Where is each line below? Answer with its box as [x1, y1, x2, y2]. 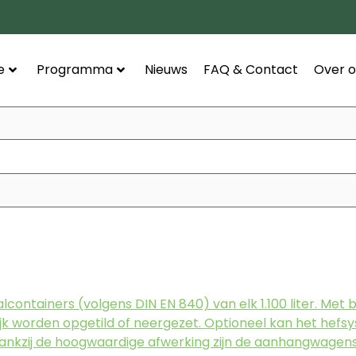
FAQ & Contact [203, 60, 298, 79]
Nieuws [144, 60, 188, 79]
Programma [36, 60, 113, 79]
